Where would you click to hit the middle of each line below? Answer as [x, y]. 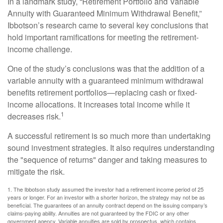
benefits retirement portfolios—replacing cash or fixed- [102, 92]
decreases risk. [34, 116]
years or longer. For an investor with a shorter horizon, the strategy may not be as [106, 197]
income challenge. [40, 49]
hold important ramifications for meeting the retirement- [103, 37]
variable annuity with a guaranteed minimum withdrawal [106, 80]
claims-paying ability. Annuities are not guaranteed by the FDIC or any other [98, 213]
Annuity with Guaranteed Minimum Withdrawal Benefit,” [105, 13]
